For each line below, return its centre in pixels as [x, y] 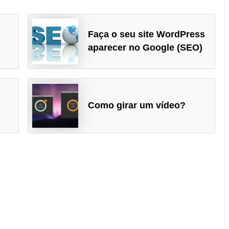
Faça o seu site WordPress [146, 35]
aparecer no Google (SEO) [145, 48]
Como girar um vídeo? [136, 105]
